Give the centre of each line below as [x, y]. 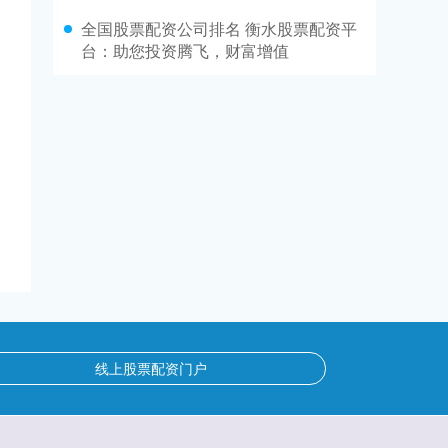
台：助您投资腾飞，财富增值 [185, 51]
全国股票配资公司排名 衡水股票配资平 [219, 29]
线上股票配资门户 [151, 368]
